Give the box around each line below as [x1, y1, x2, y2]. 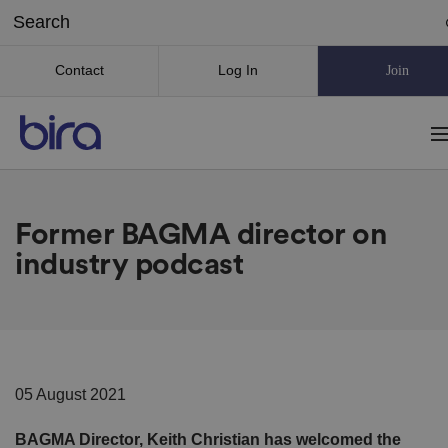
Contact [54, 61, 104, 78]
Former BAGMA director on [15, 219, 387, 250]
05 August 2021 [15, 385, 126, 403]
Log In [218, 61, 258, 78]
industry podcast [15, 249, 243, 280]
